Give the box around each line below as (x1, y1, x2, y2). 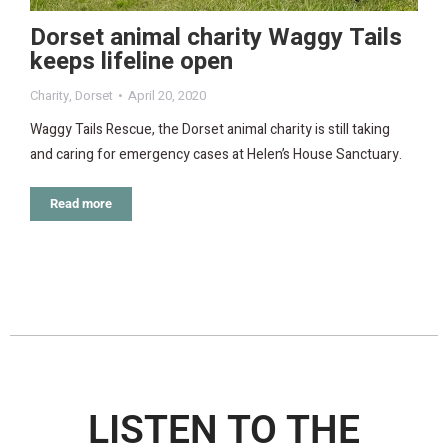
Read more (50, 195, 112, 211)
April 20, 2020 (128, 85, 206, 105)
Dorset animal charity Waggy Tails (30, 19, 402, 55)
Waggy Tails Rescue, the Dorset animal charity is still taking (30, 118, 390, 140)
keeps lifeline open (30, 43, 233, 79)
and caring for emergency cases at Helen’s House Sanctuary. (30, 143, 402, 165)
